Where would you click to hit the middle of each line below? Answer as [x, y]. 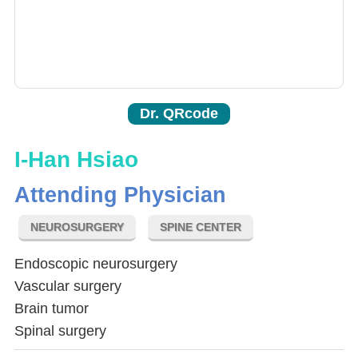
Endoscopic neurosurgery [96, 264]
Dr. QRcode [179, 114]
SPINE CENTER [201, 227]
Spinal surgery [60, 331]
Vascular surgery [68, 286]
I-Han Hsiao [76, 160]
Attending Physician [120, 195]
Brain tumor [52, 309]
